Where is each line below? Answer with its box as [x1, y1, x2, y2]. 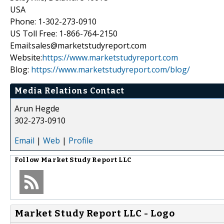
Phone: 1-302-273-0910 [10, 15, 96, 27]
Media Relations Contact [14, 85, 124, 95]
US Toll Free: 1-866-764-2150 [10, 27, 117, 39]
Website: [10, 51, 42, 63]
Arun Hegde [14, 102, 59, 114]
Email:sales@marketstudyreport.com [10, 39, 146, 51]
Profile [68, 134, 93, 146]
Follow [14, 155, 41, 164]
